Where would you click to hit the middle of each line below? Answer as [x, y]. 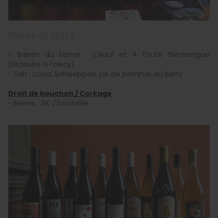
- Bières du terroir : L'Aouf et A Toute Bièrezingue [109, 54]
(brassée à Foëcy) [41, 64]
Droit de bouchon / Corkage [60, 93]
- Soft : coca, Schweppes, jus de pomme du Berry [96, 74]
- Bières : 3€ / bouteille [49, 103]
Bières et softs [41, 35]
